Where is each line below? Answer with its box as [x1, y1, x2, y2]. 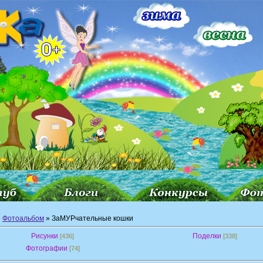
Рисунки [31, 232, 58, 240]
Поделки [193, 232, 221, 240]
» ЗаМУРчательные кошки [44, 214, 133, 222]
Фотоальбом [2, 214, 44, 222]
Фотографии [25, 244, 68, 252]
